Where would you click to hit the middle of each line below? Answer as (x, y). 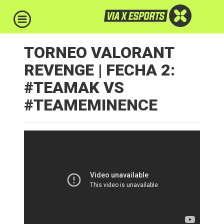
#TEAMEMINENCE (91, 105)
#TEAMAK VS (74, 87)
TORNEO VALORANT (99, 52)
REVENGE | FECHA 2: (99, 70)
